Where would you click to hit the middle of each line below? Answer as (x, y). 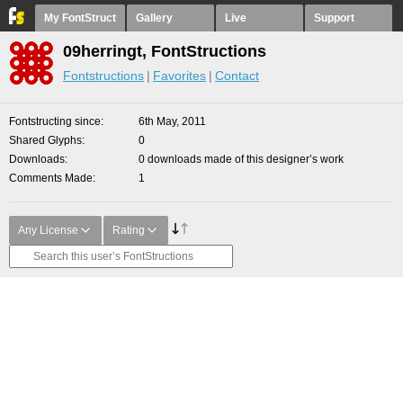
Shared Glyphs (45, 140)
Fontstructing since (55, 121)
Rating (129, 230)
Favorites (179, 76)
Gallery (154, 18)
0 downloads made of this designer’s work (241, 159)
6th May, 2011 (172, 121)
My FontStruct (80, 18)
